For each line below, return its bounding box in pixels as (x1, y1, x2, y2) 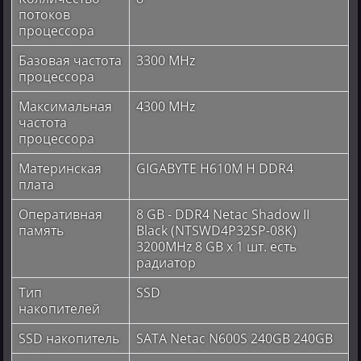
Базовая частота (19, 51, 122, 69)
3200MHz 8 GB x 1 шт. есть (136, 237, 297, 255)
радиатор (136, 253, 197, 272)
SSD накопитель (19, 329, 120, 347)
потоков (19, 5, 71, 23)
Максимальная (19, 97, 113, 115)
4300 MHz (136, 97, 196, 115)
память (19, 221, 64, 239)
